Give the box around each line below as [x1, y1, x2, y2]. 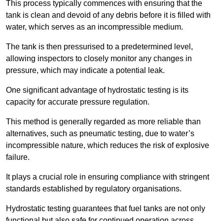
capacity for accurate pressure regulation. [6, 98, 149, 107]
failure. [6, 153, 30, 162]
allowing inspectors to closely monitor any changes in [6, 54, 192, 63]
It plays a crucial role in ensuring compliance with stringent [6, 173, 209, 182]
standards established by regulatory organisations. [6, 184, 182, 193]
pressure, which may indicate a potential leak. [6, 66, 165, 75]
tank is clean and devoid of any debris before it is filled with [6, 11, 211, 20]
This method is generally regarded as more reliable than [6, 117, 201, 126]
